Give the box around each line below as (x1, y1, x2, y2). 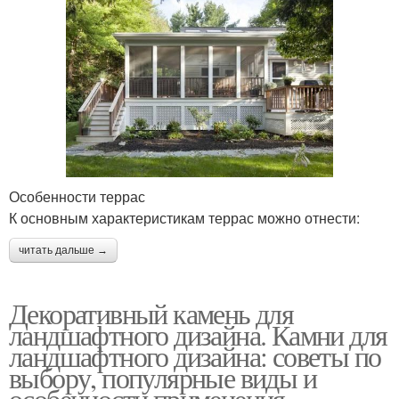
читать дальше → (19, 243, 108, 256)
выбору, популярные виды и (9, 357, 316, 396)
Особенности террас (9, 185, 145, 207)
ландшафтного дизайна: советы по (9, 336, 381, 375)
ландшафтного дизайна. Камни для (9, 314, 387, 354)
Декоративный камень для (9, 293, 294, 332)
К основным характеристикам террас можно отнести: (9, 207, 360, 228)
